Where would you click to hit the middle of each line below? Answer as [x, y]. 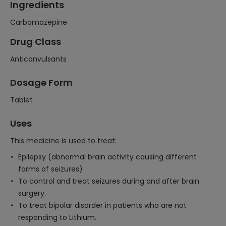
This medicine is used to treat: [63, 141]
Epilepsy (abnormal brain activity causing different [107, 157]
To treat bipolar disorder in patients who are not [102, 205]
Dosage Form [41, 82]
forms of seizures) [50, 169]
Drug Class [36, 42]
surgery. [32, 193]
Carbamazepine [39, 22]
